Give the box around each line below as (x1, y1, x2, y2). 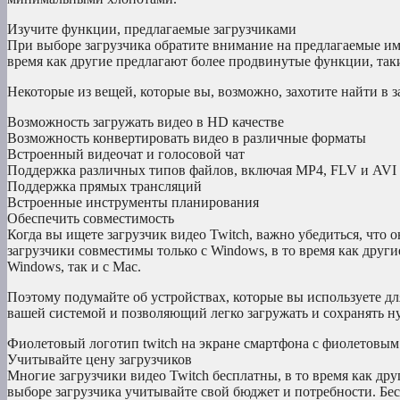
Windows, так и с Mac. (7, 259, 141, 275)
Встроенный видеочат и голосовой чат (7, 146, 245, 162)
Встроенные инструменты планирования (7, 195, 259, 211)
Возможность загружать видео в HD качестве (7, 114, 284, 130)
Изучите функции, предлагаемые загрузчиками (7, 21, 296, 37)
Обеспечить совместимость (7, 211, 174, 227)
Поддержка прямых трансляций (7, 179, 202, 195)
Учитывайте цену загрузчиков (7, 352, 192, 368)
